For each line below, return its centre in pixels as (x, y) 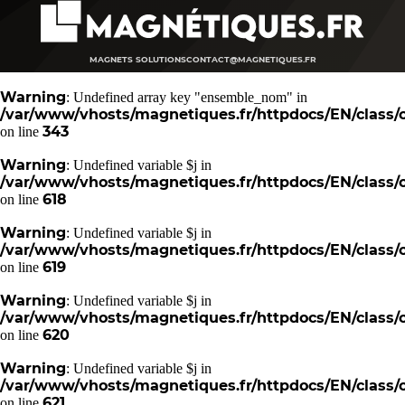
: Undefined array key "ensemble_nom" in (187, 97)
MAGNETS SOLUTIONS (137, 59)
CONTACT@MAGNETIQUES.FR (251, 59)
